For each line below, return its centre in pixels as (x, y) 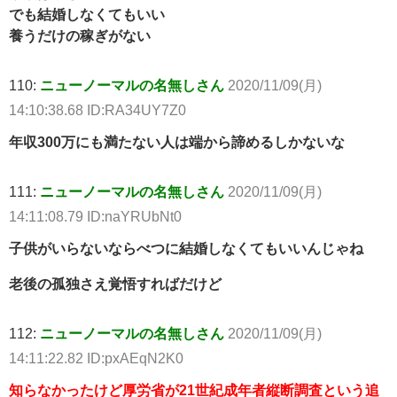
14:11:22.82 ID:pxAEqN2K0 (96, 358)
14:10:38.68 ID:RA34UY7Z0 (97, 110)
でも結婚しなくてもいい (87, 15)
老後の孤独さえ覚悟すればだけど (115, 284)
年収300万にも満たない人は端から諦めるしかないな (177, 142)
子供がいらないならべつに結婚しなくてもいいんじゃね (186, 249)
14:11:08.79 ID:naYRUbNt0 (95, 217)
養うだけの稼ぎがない (80, 36)
